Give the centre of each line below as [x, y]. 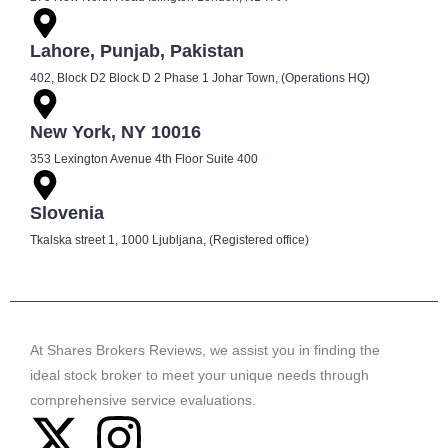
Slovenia [67, 212]
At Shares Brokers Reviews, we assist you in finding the [205, 349]
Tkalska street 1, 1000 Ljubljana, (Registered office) [169, 239]
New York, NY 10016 [115, 131]
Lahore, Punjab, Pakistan [137, 50]
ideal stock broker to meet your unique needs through [199, 374]
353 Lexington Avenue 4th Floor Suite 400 [144, 158]
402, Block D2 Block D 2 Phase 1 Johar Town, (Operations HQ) [200, 77]
